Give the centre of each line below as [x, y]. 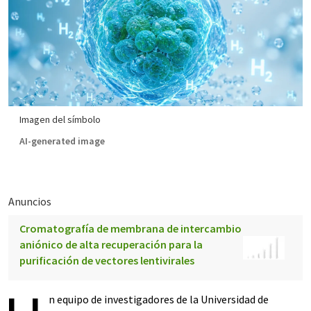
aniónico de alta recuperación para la [111, 244]
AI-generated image [62, 141]
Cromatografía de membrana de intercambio [131, 228]
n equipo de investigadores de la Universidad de [159, 299]
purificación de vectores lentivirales [107, 260]
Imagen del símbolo [60, 119]
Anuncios [30, 201]
